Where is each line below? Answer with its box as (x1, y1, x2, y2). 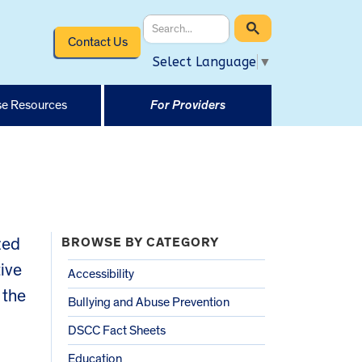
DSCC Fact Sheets (68, 323, 166, 337)
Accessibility (68, 267, 134, 280)
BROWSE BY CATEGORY (61, 235, 219, 249)
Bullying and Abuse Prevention (68, 295, 229, 309)
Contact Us (67, 35, 128, 48)
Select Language (153, 53, 256, 69)
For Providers (149, 98, 225, 112)
